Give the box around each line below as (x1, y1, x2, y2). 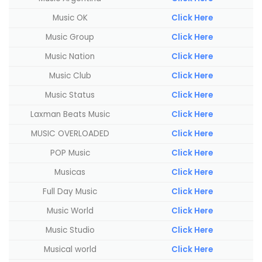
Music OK (52, 12, 88, 23)
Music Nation (45, 50, 95, 62)
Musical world (43, 243, 96, 255)
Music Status (45, 89, 95, 101)
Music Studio (45, 224, 95, 236)
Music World (46, 205, 94, 216)
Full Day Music (43, 185, 97, 197)
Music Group (46, 31, 94, 43)
